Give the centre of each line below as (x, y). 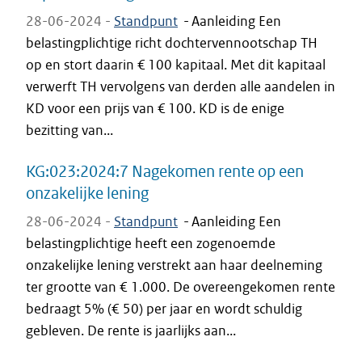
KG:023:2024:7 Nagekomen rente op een (165, 171)
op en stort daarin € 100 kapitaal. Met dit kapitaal (176, 65)
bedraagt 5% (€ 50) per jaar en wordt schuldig (164, 309)
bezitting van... (69, 130)
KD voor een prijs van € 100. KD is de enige (155, 108)
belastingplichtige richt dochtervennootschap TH (172, 43)
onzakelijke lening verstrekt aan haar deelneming (174, 265)
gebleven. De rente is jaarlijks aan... (131, 330)
